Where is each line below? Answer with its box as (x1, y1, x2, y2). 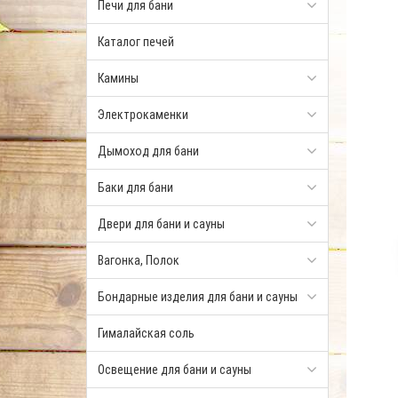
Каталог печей (98, 33, 174, 50)
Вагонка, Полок (98, 251, 179, 268)
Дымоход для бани (98, 142, 199, 159)
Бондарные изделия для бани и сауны (98, 288, 298, 305)
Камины (98, 69, 139, 86)
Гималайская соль (98, 324, 195, 341)
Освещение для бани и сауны (98, 361, 251, 378)
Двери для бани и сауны (98, 215, 225, 232)
